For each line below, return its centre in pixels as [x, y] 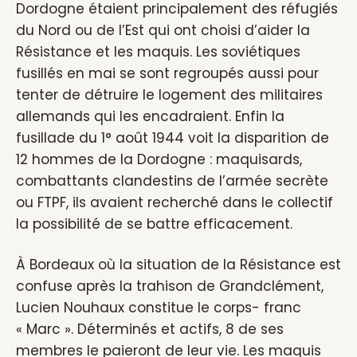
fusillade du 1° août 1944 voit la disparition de [173, 138]
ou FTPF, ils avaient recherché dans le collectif [175, 202]
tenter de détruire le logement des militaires [169, 95]
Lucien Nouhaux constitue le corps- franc [159, 308]
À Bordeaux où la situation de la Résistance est [178, 265]
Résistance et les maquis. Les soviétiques [158, 52]
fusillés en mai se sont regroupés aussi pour [167, 73]
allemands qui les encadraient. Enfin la [150, 116]
